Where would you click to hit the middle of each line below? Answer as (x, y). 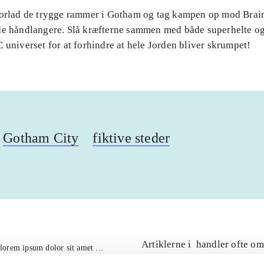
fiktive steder (131, 138)
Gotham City (41, 138)
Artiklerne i (168, 245)
